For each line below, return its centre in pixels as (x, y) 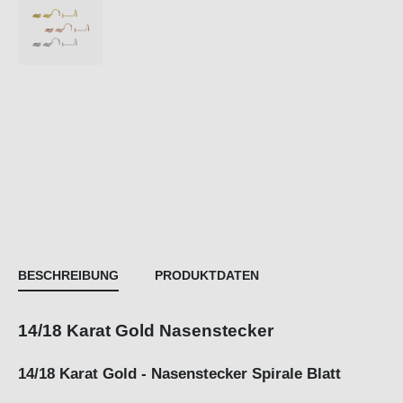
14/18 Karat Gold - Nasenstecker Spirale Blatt (179, 374)
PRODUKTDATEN (207, 276)
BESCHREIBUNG (68, 276)
